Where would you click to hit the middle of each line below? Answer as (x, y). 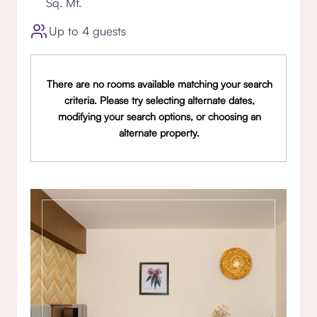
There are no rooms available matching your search (159, 83)
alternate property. (160, 132)
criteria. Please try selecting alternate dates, (159, 100)
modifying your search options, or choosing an (159, 116)
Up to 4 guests (88, 31)
